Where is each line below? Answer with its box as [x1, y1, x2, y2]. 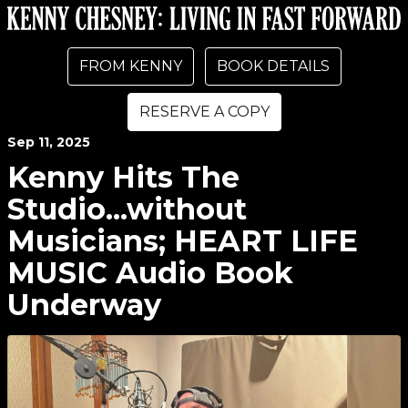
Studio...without [7, 191, 247, 227]
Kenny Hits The [7, 159, 240, 195]
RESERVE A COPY [138, 103, 270, 120]
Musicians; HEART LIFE [7, 223, 358, 259]
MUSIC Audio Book [7, 255, 293, 291]
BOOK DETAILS [216, 57, 330, 75]
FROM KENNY [78, 57, 182, 75]
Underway [7, 287, 161, 322]
